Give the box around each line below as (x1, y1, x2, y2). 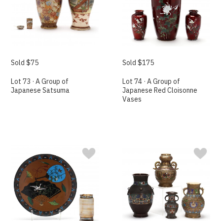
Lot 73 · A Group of (11, 77, 69, 86)
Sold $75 (11, 58, 39, 68)
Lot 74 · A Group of (122, 77, 181, 86)
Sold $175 (122, 58, 154, 68)
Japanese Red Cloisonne (122, 86, 198, 95)
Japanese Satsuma (11, 86, 70, 95)
